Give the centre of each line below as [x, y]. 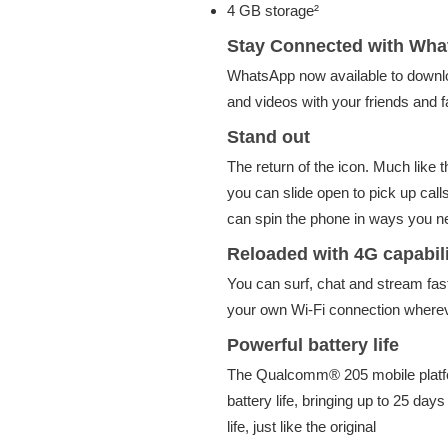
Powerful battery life [313, 344]
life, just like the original [301, 426]
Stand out [268, 136]
